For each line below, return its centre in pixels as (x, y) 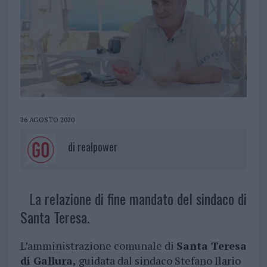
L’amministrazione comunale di (98, 246)
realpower (97, 147)
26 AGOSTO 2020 (47, 120)
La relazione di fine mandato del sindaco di (138, 199)
